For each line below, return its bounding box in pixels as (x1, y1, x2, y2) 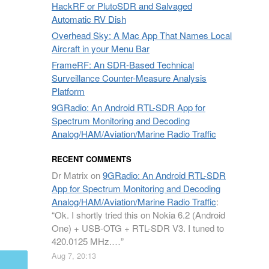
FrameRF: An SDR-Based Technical (52, 58, 194, 71)
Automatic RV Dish (52, 13, 126, 25)
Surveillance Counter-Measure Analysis (52, 71, 207, 84)
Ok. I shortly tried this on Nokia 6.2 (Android (55, 208, 225, 221)
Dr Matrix (52, 169, 88, 181)
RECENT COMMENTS (52, 153, 131, 165)
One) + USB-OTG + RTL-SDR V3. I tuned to (52, 222, 224, 234)
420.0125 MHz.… (52, 235, 121, 247)
